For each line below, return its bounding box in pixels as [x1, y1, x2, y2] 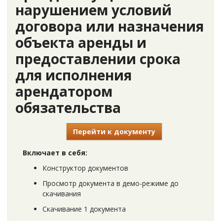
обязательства [15, 98, 121, 117]
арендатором [15, 82, 112, 101]
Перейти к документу [73, 127, 155, 136]
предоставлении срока [15, 49, 181, 68]
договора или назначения [15, 17, 204, 36]
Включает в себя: [23, 148, 87, 157]
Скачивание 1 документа [42, 204, 126, 214]
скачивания [42, 189, 81, 198]
